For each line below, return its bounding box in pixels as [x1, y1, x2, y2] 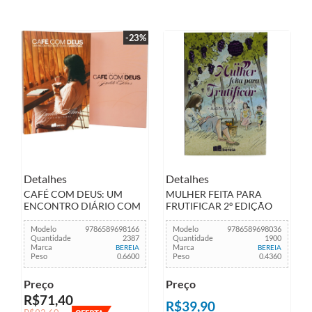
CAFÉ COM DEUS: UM [24, 189, 123, 200]
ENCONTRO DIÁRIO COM [24, 201, 141, 212]
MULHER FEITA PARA [166, 189, 262, 200]
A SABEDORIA [24, 212, 88, 224]
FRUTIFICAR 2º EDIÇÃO [166, 201, 272, 212]
